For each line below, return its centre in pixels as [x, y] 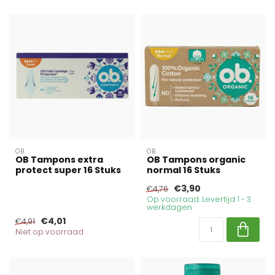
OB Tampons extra [59, 160]
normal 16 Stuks [184, 170]
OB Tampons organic [196, 160]
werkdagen [169, 207]
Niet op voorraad [49, 232]
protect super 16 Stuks [68, 170]
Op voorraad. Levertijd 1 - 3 [199, 199]
